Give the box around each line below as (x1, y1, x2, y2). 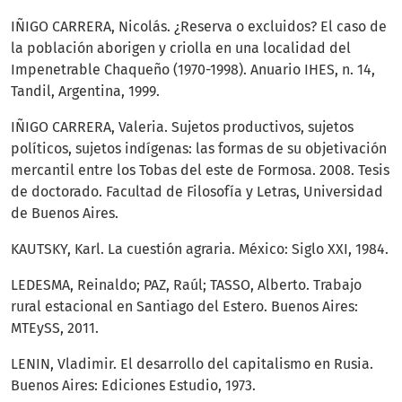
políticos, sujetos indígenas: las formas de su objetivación (11, 140, 387, 158)
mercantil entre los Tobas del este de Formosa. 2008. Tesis (11, 162, 389, 179)
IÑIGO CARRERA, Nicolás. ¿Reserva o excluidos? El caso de (11, 18, 387, 36)
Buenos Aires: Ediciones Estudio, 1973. (11, 377, 256, 395)
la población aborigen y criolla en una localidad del (11, 39, 351, 57)
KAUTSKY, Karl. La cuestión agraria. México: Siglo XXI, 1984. (11, 240, 389, 258)
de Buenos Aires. (11, 205, 118, 223)
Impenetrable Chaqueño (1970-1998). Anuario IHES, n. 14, (11, 61, 375, 79)
